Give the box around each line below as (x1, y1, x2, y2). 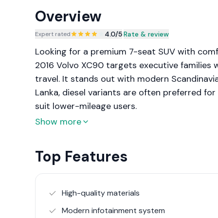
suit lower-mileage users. (35, 100, 137, 112)
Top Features (35, 147, 127, 166)
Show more (35, 116, 81, 127)
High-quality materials (61, 188, 140, 198)
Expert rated (35, 30, 71, 38)
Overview (35, 7, 102, 26)
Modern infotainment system (61, 205, 165, 216)
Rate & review (123, 30, 169, 38)
